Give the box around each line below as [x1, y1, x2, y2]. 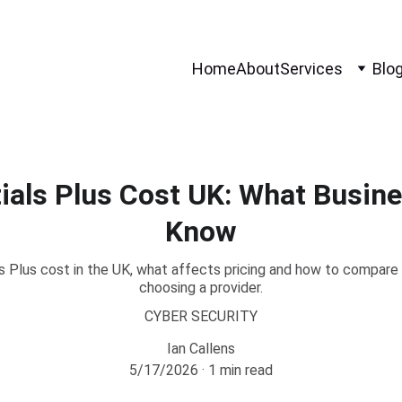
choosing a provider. [139, 279, 263, 296]
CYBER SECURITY [144, 308, 258, 325]
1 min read [208, 362, 273, 379]
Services [280, 58, 343, 78]
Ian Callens [167, 340, 235, 357]
